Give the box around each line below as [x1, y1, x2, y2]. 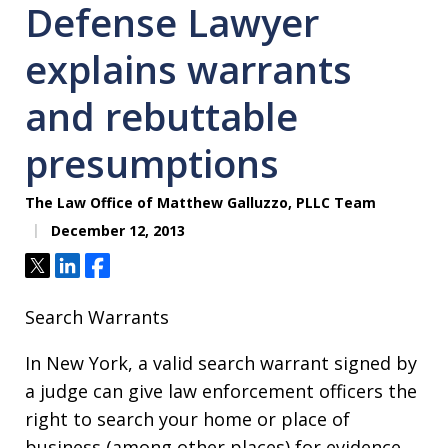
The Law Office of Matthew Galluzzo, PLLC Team [25, 193, 376, 213]
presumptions [25, 137, 279, 190]
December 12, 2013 [47, 221, 185, 241]
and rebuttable [25, 90, 298, 143]
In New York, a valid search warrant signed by [25, 351, 417, 376]
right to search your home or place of [25, 407, 350, 432]
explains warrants [25, 43, 352, 96]
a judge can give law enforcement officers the [25, 379, 417, 404]
